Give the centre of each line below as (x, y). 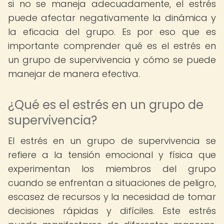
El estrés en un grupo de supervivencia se (112, 141)
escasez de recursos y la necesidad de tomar (112, 197)
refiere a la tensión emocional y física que (112, 155)
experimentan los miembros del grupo (112, 169)
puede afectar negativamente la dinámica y (112, 18)
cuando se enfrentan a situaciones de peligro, (112, 183)
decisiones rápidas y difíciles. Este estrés (112, 211)
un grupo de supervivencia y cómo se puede (112, 60)
